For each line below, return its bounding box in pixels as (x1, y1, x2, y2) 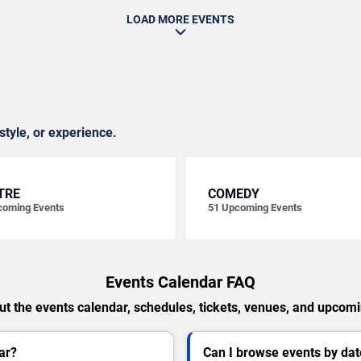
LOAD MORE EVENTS (127, 13, 234, 27)
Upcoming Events (222, 201, 302, 214)
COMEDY (208, 186, 259, 202)
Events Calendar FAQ (106, 272, 255, 293)
